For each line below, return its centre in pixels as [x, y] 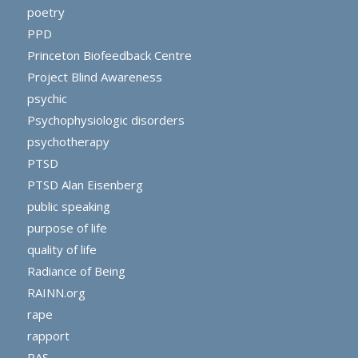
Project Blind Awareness [94, 77]
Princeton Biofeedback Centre [109, 56]
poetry [46, 12]
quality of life [62, 250]
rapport [48, 336]
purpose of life [67, 228]
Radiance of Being [76, 271]
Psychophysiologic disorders [105, 120]
